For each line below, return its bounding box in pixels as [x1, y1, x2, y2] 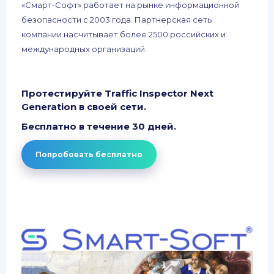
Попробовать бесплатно [35, 149, 143, 159]
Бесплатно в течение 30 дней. [21, 120, 176, 133]
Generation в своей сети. [21, 100, 149, 113]
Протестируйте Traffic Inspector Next [21, 87, 213, 99]
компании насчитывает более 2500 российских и [21, 29, 226, 39]
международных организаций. [21, 43, 147, 54]
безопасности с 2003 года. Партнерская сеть [21, 14, 212, 24]
